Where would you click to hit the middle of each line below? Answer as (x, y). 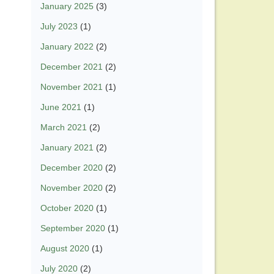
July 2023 (59, 27)
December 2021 (72, 67)
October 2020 (67, 208)
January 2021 (67, 148)
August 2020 (65, 249)
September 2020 (73, 228)
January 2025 (67, 6)
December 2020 (72, 168)
